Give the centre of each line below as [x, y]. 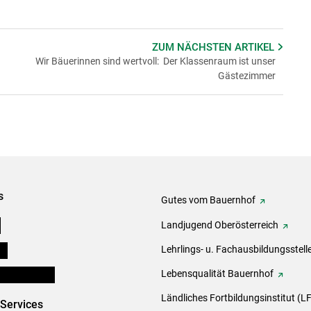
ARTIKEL [256, 47]
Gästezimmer [246, 75]
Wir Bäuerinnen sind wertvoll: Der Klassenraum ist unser [155, 61]
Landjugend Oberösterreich [220, 225]
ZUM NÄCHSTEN [194, 47]
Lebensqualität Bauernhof [217, 273]
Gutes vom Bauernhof [208, 200]
